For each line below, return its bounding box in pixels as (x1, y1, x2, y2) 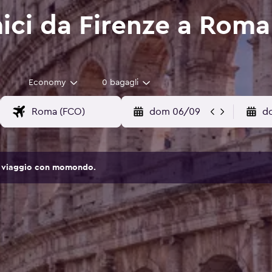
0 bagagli (102, 78, 138, 87)
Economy (28, 78, 66, 87)
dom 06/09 (149, 107, 200, 117)
